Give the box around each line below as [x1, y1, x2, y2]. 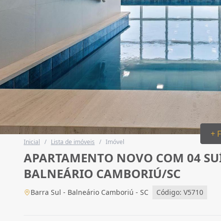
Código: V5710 [156, 187, 203, 197]
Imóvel [106, 138, 124, 146]
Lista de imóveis [51, 138, 95, 146]
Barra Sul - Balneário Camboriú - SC [31, 187, 148, 197]
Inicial [24, 138, 40, 146]
